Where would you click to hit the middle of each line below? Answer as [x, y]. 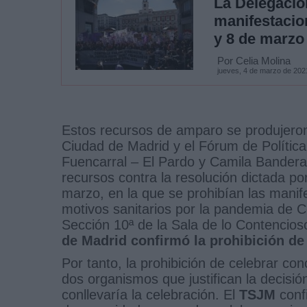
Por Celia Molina [254, 60]
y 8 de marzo [259, 38]
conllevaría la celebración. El [148, 294]
